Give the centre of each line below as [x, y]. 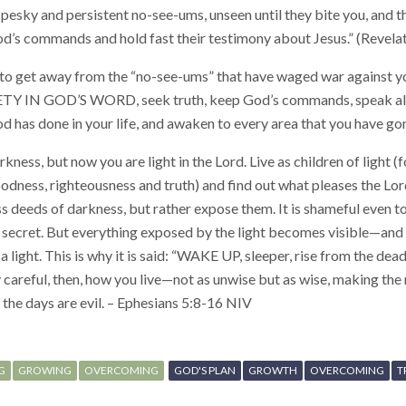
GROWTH [273, 371]
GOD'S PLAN [205, 371]
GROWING [45, 371]
